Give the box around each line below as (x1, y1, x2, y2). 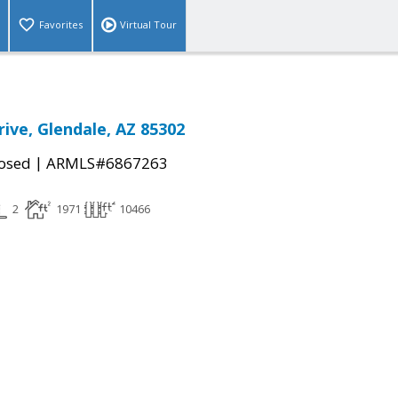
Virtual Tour (120, 18, 177, 32)
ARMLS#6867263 (46, 153, 168, 174)
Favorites (39, 18, 83, 32)
